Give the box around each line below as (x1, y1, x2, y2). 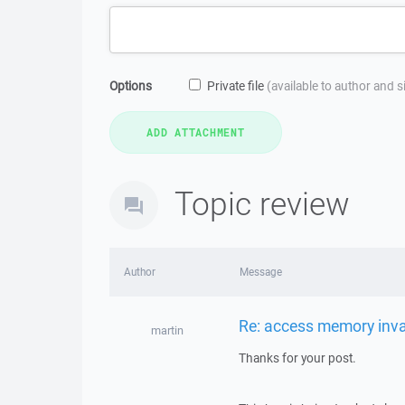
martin (150, 323, 184, 338)
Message (239, 265, 282, 278)
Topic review (174, 182, 350, 224)
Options (109, 78, 152, 94)
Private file (207, 78, 267, 94)
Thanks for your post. (238, 350, 356, 366)
